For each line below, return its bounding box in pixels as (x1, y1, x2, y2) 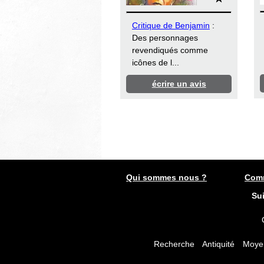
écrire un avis (151, 79, 206, 89)
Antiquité (202, 239, 235, 249)
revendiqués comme (132, 45, 208, 55)
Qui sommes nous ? (126, 172, 207, 182)
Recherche (153, 239, 194, 249)
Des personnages (132, 33, 198, 43)
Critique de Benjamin (132, 21, 210, 31)
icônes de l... (132, 58, 179, 68)
